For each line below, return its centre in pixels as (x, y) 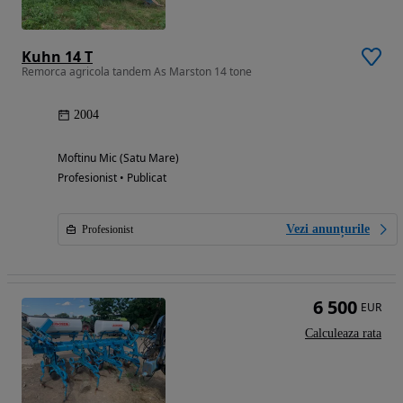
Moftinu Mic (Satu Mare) (118, 158)
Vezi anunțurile (328, 229)
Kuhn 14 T (57, 57)
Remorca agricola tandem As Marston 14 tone (137, 72)
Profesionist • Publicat (112, 178)
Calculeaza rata (343, 334)
